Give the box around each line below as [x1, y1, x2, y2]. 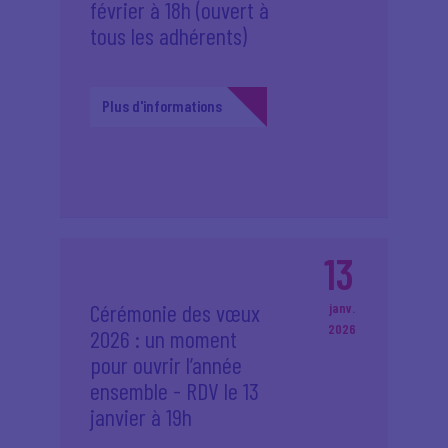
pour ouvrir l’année [90, 350, 242, 379]
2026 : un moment [90, 324, 237, 353]
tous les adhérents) [90, 21, 247, 50]
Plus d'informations [102, 96, 222, 115]
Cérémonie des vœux [90, 298, 260, 327]
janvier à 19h [90, 402, 192, 431]
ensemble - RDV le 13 [90, 376, 259, 405]
